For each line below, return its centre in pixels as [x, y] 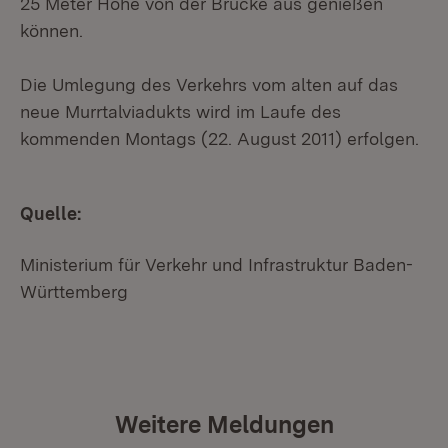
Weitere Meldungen [224, 424]
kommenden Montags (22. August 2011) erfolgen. [219, 138]
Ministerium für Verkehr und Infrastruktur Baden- [216, 264]
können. [51, 30]
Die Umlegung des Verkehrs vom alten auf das [209, 84]
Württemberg [74, 291]
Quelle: [50, 213]
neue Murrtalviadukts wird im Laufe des [180, 111]
